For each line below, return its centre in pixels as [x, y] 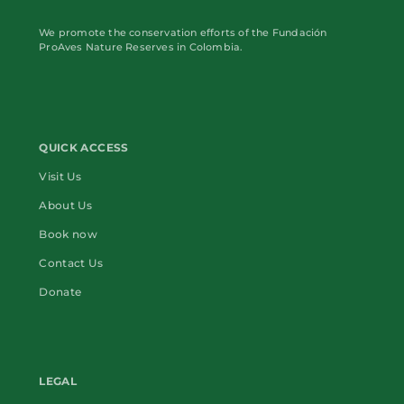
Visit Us [60, 177]
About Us [66, 206]
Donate [60, 292]
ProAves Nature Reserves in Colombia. [141, 48]
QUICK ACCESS [84, 148]
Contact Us [71, 263]
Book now [69, 234]
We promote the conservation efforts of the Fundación [183, 33]
